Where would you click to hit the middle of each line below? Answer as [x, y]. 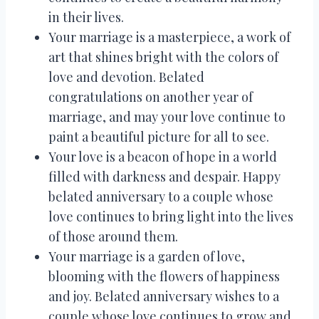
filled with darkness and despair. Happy [164, 176]
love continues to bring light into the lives [171, 216]
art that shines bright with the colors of [163, 57]
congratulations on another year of [151, 96]
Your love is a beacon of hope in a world [163, 156]
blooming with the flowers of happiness [164, 276]
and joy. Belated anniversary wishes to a [164, 296]
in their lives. [86, 17]
